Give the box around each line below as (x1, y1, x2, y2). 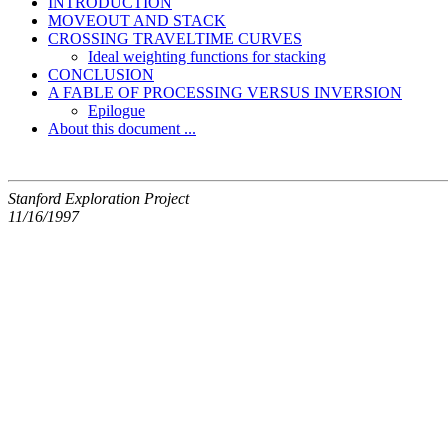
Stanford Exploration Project (8, 189, 189, 207)
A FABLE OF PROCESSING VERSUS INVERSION (48, 83, 402, 101)
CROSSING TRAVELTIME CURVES (48, 29, 302, 47)
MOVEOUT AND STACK (48, 11, 226, 29)
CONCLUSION (48, 65, 154, 83)
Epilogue (88, 101, 145, 119)
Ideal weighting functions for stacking (88, 47, 326, 65)
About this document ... (48, 119, 196, 137)
